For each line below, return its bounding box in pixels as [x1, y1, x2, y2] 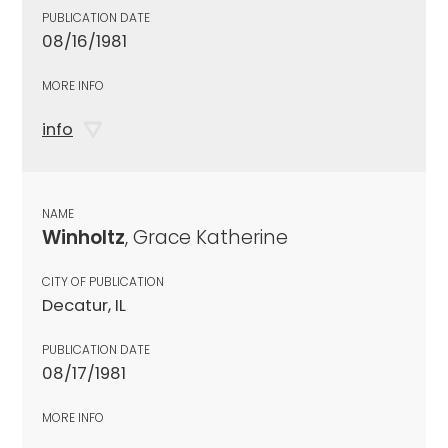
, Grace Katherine [125, 223, 288, 251]
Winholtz [42, 223, 125, 251]
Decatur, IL [42, 293, 126, 317]
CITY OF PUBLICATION [42, 272, 164, 290]
